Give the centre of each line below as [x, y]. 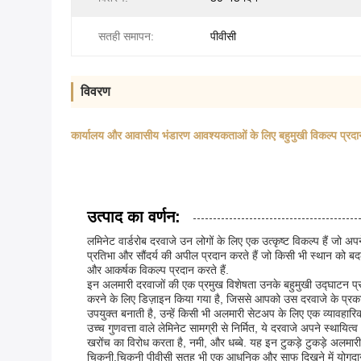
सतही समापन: [126, 37]
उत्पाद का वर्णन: [134, 217]
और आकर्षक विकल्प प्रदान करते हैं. [158, 270]
